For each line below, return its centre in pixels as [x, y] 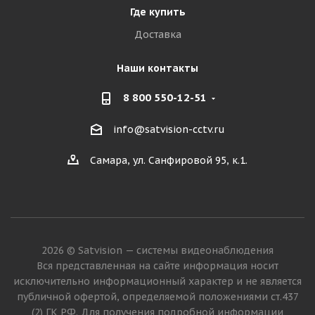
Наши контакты [157, 68]
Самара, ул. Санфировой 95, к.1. [169, 161]
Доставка [157, 34]
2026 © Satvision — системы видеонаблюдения [157, 251]
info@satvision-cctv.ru [169, 130]
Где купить [157, 12]
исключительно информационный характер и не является [157, 282]
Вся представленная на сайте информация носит [157, 266]
